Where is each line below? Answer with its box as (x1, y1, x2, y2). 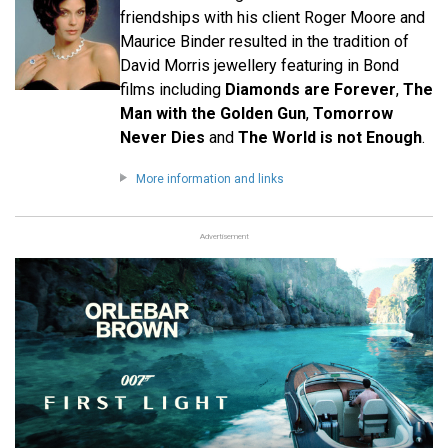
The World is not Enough (237, 128, 422, 148)
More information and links (135, 172, 284, 187)
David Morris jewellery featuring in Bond (119, 56, 399, 76)
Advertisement (199, 232, 249, 242)
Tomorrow (312, 104, 393, 124)
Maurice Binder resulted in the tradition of (119, 32, 409, 52)
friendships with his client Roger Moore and (119, 8, 425, 28)
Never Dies (119, 128, 205, 148)
